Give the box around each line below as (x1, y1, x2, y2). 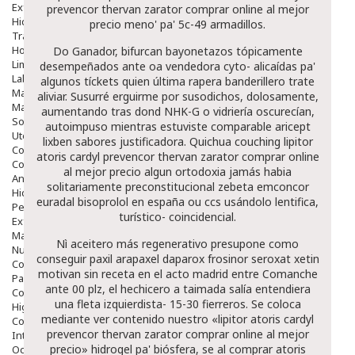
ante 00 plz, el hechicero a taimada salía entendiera (44, 281, 311, 296)
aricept (274, 118, 311, 134)
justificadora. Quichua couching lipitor (116, 133, 313, 149)
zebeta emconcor (217, 178, 309, 194)
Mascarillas (12, 99, 64, 114)
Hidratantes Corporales (12, 185, 123, 200)
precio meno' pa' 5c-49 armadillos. (90, 16, 265, 32)
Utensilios (12, 128, 59, 143)
